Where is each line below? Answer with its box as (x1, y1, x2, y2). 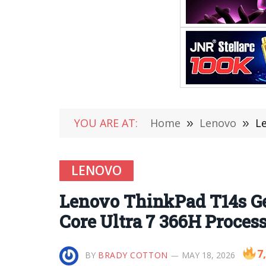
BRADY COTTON (98, 249, 168, 261)
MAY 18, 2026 (181, 249, 235, 261)
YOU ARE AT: (74, 116, 138, 130)
